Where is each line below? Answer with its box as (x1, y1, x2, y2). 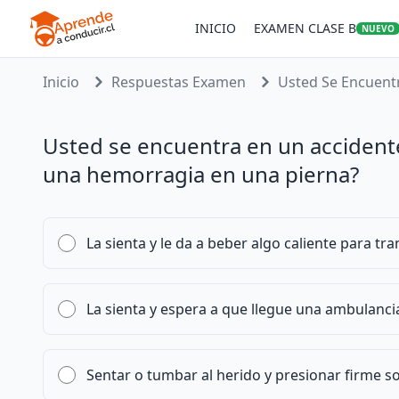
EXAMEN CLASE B (254, 20, 356, 37)
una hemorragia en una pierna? (43, 159, 359, 189)
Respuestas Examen (111, 72, 246, 92)
